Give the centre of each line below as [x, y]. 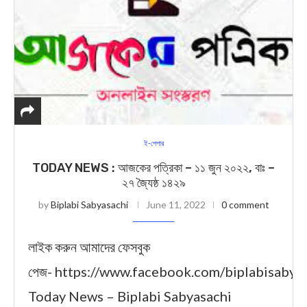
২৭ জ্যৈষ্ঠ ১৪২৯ [153, 183]
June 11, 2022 [175, 205]
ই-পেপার [153, 143]
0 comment [245, 205]
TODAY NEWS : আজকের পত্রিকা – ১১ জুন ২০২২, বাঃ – [153, 168]
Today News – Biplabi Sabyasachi [130, 296]
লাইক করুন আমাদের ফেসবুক [89, 247]
